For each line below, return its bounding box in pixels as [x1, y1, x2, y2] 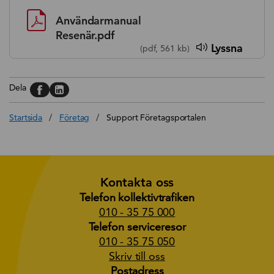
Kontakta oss [100, 174, 174, 190]
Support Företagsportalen [106, 111, 206, 123]
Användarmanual [56, 13, 141, 28]
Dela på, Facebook [29, 81, 120, 95]
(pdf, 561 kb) [139, 42, 190, 54]
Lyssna [210, 40, 243, 55]
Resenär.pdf [56, 28, 114, 42]
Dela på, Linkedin [48, 81, 132, 95]
